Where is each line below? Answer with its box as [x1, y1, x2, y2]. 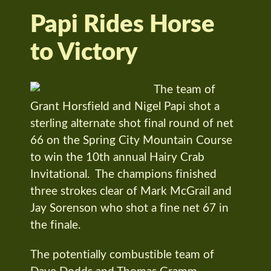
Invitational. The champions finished [30, 168, 217, 180]
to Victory [30, 40, 138, 65]
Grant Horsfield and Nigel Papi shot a [30, 100, 220, 113]
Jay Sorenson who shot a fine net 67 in [30, 202, 229, 214]
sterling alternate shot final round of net [30, 117, 233, 129]
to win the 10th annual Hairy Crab [30, 151, 204, 163]
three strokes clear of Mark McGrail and [30, 185, 232, 197]
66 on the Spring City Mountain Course [30, 134, 232, 146]
